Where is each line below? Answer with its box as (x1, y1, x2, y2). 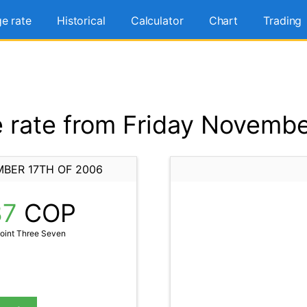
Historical (56, 14, 106, 27)
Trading (263, 14, 302, 27)
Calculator (130, 14, 184, 27)
